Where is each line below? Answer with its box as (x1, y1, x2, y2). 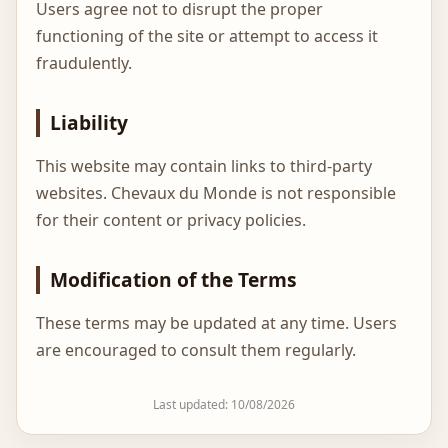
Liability (50, 109, 129, 137)
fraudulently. (36, 52, 133, 75)
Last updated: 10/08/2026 (153, 396, 295, 414)
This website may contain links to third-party (36, 155, 373, 178)
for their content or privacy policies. (36, 209, 307, 232)
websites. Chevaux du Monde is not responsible (36, 182, 397, 205)
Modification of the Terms (50, 266, 298, 294)
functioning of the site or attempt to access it (36, 25, 379, 48)
